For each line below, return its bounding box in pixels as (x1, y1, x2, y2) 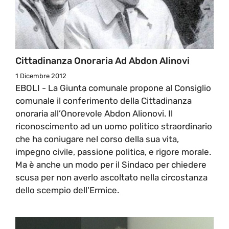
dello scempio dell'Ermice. (15, 185, 119, 195)
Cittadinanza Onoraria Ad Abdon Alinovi (15, 55, 190, 66)
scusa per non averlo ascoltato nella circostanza (15, 172, 208, 182)
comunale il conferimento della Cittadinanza (15, 95, 192, 106)
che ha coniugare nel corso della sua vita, (15, 133, 179, 144)
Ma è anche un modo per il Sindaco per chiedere (15, 159, 207, 170)
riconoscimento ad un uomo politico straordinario (15, 121, 212, 131)
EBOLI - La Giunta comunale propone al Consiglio (15, 82, 211, 93)
